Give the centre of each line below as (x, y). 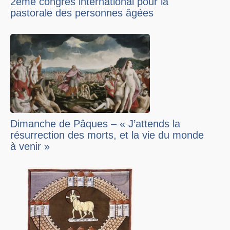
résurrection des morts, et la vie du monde (107, 135)
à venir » (30, 146)
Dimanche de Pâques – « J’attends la (95, 123)
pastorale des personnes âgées (82, 13)
